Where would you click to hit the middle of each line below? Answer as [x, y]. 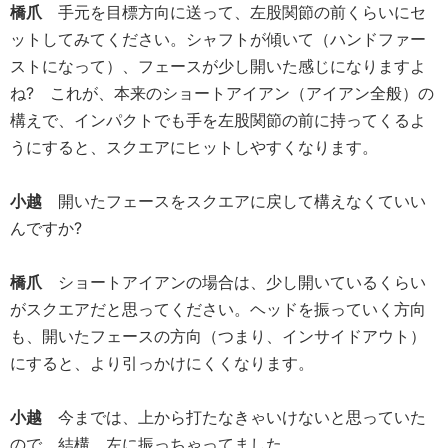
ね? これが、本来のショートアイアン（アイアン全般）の [222, 93]
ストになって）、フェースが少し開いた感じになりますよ [218, 66]
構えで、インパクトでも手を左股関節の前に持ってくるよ [218, 120]
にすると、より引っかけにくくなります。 [162, 363]
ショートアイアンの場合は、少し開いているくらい [242, 282]
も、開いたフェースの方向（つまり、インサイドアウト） [218, 336]
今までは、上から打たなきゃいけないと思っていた [242, 417]
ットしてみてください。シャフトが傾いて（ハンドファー [218, 39]
